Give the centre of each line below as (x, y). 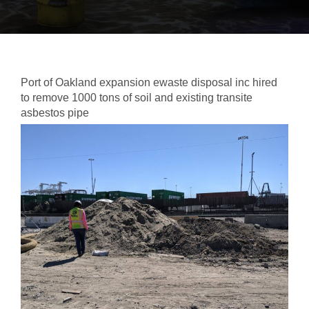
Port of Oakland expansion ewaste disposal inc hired (149, 83)
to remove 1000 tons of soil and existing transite (137, 98)
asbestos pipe (56, 113)
